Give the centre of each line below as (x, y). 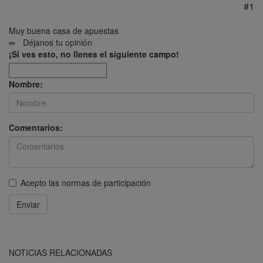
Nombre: (26, 84)
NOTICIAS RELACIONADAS (60, 252)
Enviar (28, 204)
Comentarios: (36, 127)
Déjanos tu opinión (54, 42)
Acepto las (41, 182)
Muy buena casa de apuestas (64, 30)
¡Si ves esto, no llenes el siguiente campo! (94, 54)
